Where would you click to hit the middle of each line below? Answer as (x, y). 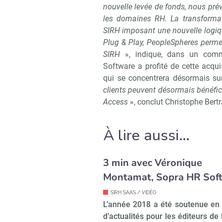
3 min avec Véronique (153, 163)
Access (115, 102)
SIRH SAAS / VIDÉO (134, 193)
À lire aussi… (146, 136)
